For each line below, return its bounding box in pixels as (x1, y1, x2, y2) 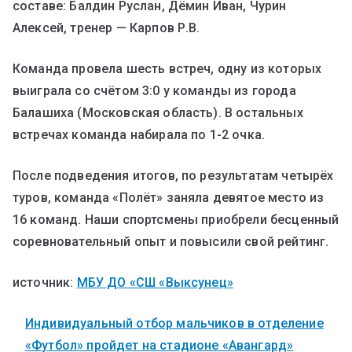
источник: (13, 274, 77, 290)
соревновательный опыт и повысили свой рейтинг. (13, 233, 329, 249)
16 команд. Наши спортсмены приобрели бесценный (13, 211, 339, 227)
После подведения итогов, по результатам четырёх (13, 167, 334, 183)
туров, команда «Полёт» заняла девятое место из (13, 189, 324, 205)
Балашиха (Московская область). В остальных (13, 104, 303, 120)
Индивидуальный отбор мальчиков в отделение (25, 315, 324, 331)
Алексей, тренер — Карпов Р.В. (13, 20, 200, 35)
